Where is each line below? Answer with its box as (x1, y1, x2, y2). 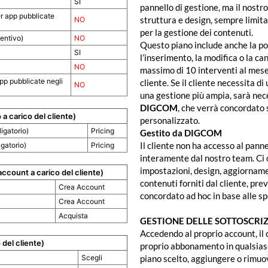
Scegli (81, 253, 103, 263)
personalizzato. (140, 115, 200, 126)
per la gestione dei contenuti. (140, 27, 253, 38)
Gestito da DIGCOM (140, 127, 222, 139)
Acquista (59, 211, 89, 221)
